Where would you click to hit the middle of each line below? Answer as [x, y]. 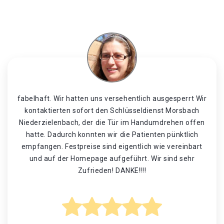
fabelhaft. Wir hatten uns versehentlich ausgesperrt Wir [112, 98]
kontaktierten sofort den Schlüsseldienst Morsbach [112, 110]
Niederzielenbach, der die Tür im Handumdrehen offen [112, 122]
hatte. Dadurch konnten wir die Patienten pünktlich [112, 134]
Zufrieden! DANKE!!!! [112, 170]
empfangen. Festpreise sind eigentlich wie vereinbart [112, 146]
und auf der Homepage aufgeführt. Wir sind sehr [112, 158]
